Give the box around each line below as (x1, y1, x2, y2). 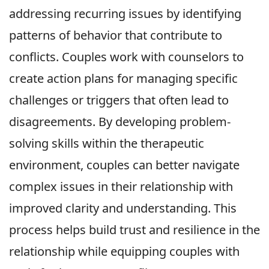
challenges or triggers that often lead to (9, 92, 229, 109)
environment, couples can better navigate (9, 157, 240, 174)
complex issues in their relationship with (9, 178, 233, 195)
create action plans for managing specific (9, 70, 238, 87)
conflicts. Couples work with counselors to (9, 49, 244, 65)
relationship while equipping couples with (9, 243, 240, 260)
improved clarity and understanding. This (9, 200, 237, 217)
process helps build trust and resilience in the (9, 222, 260, 238)
